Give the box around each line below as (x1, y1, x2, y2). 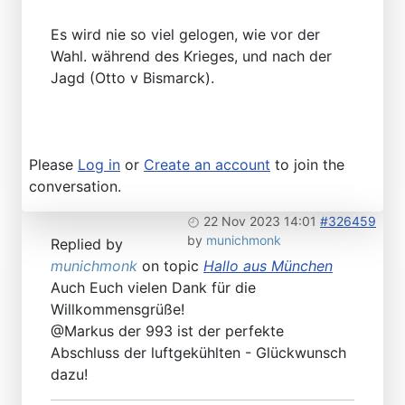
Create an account (144, 155, 270, 174)
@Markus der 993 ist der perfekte (51, 321, 284, 340)
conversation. (29, 176, 121, 195)
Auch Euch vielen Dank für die (51, 278, 256, 297)
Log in (78, 155, 120, 174)
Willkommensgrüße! (51, 299, 184, 318)
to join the (270, 155, 344, 174)
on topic (137, 256, 203, 275)
